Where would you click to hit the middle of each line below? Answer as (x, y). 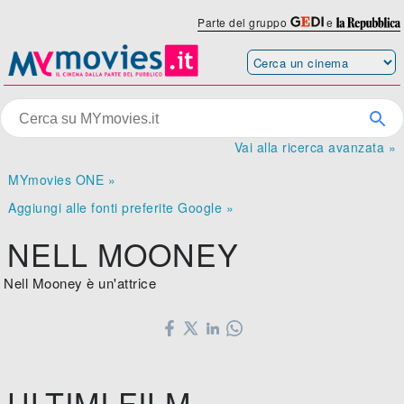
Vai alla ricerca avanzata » (315, 147)
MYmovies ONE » (62, 180)
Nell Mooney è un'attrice (80, 283)
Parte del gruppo (244, 22)
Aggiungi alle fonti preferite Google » (121, 208)
